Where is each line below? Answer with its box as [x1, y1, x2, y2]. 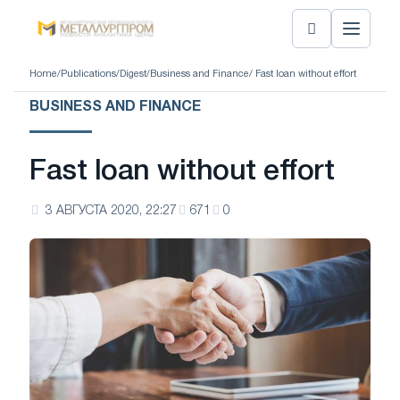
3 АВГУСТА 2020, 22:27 [46, 205, 177, 217]
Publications [61, 69, 116, 79]
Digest [120, 69, 146, 79]
